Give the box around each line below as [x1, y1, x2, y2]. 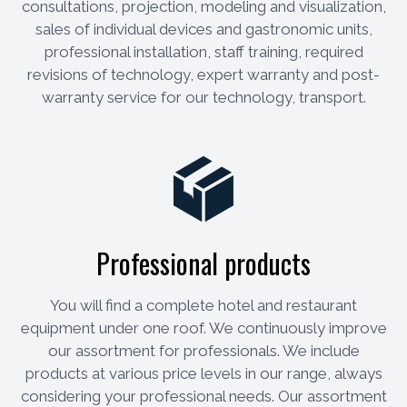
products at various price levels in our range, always [25, 364, 382, 383]
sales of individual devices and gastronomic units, [35, 20, 372, 39]
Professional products [96, 243, 311, 284]
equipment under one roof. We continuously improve [20, 319, 387, 338]
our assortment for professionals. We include [47, 342, 360, 361]
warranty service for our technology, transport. [41, 88, 366, 107]
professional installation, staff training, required [44, 43, 363, 62]
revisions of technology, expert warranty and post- [27, 65, 380, 84]
